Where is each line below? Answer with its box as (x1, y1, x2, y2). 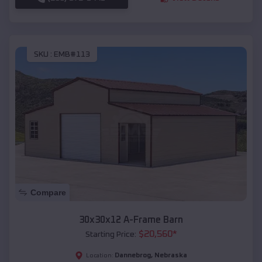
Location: (86, 253, 113, 259)
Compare (30, 188, 66, 198)
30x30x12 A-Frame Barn (79, 215, 183, 225)
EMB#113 (54, 50, 90, 59)
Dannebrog (115, 252, 151, 260)
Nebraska (154, 252, 187, 260)
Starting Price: (85, 230, 136, 239)
